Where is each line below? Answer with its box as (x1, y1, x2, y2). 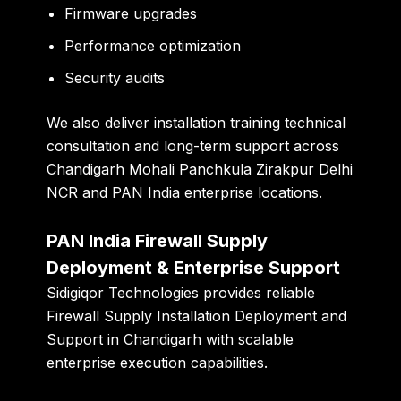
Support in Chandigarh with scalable (47, 329, 294, 348)
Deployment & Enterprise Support (47, 256, 341, 278)
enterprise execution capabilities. (47, 353, 269, 371)
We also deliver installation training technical (47, 113, 346, 132)
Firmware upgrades (64, 4, 198, 22)
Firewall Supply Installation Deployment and (47, 306, 347, 325)
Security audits (64, 68, 166, 87)
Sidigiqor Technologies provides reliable (47, 283, 316, 302)
